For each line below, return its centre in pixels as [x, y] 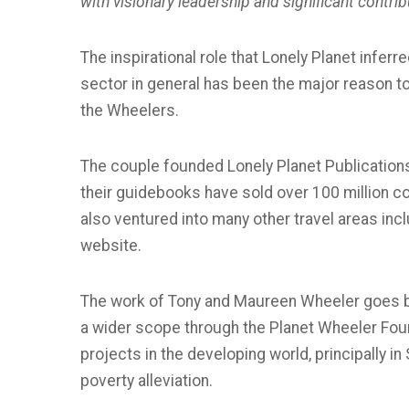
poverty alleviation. [147, 381]
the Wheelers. [130, 110]
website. [111, 246]
